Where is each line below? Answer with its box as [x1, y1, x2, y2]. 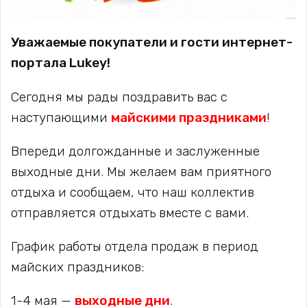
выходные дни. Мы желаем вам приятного [11, 163, 271, 180]
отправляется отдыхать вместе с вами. [11, 204, 249, 221]
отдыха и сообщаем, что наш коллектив [11, 184, 254, 200]
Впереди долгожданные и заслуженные [11, 143, 260, 159]
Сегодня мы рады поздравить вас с [11, 88, 228, 105]
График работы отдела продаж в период [11, 238, 258, 255]
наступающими [11, 109, 111, 125]
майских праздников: [11, 259, 144, 275]
